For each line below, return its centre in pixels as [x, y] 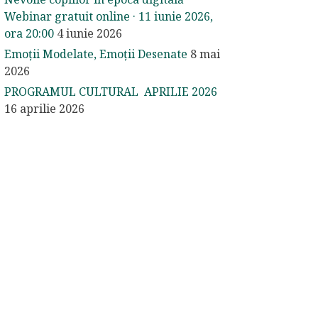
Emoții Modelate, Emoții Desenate [96, 54]
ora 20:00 [29, 34]
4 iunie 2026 [89, 34]
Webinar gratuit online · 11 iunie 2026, [109, 17]
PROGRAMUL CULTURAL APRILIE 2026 [111, 92]
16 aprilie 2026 [44, 109]
